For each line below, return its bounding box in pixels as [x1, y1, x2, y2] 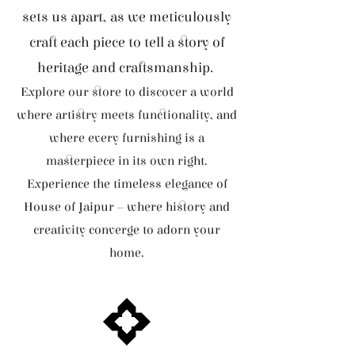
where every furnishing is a [49, 131, 204, 145]
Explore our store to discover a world [20, 85, 234, 99]
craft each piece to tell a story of [29, 34, 225, 51]
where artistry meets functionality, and [17, 108, 237, 122]
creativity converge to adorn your [33, 223, 220, 237]
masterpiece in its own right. [46, 154, 208, 168]
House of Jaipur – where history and [24, 200, 230, 214]
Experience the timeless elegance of [26, 177, 227, 191]
